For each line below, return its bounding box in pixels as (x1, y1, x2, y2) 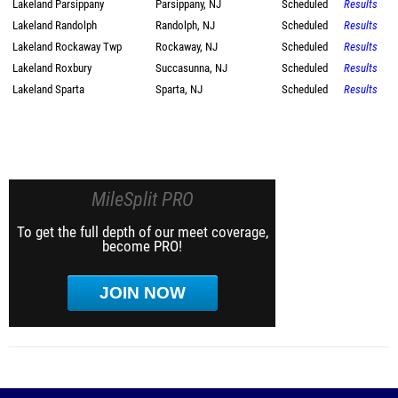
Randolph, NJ (155, 19, 215, 32)
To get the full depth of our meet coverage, (16, 223, 268, 241)
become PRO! (102, 237, 182, 255)
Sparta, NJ (155, 83, 203, 96)
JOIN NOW (99, 283, 186, 302)
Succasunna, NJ (155, 61, 227, 75)
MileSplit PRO (91, 188, 194, 211)
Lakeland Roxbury (12, 61, 92, 75)
